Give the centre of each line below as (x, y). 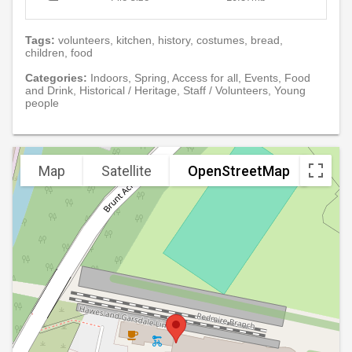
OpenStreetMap (239, 170)
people (42, 103)
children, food (59, 53)
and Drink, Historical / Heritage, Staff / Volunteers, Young (165, 91)
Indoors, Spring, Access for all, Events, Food (200, 78)
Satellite (126, 170)
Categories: (58, 78)
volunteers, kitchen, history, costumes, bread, (170, 40)
